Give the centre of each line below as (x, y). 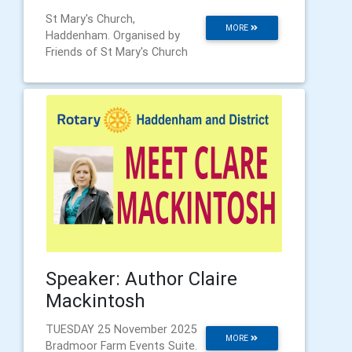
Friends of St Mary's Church (117, 52)
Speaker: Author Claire (141, 279)
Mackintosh (95, 301)
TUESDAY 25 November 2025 (121, 330)
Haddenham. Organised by (113, 36)
